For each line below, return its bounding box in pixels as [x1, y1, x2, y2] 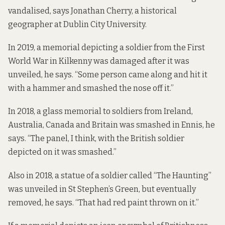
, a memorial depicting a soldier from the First [34, 43, 205, 53]
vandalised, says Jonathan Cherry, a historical [8, 6, 177, 16]
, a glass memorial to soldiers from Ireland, [34, 106, 193, 117]
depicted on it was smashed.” [8, 147, 117, 157]
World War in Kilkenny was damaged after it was [8, 56, 189, 66]
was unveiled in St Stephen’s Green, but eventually [8, 184, 196, 194]
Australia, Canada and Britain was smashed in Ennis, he [8, 120, 215, 130]
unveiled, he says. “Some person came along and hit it [8, 70, 207, 80]
